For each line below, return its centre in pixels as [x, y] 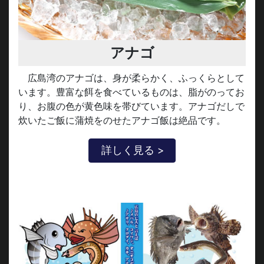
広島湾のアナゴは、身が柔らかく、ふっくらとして [136, 76]
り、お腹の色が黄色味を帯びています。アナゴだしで [131, 104]
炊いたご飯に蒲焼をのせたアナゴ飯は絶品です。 [122, 118]
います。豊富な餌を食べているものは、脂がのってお [131, 90]
